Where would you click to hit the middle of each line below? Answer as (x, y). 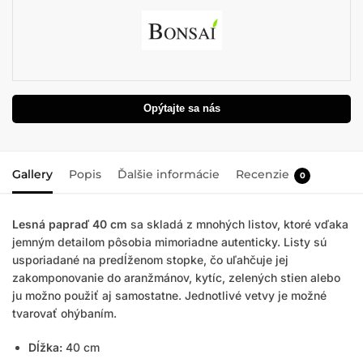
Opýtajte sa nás (181, 109)
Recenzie (263, 175)
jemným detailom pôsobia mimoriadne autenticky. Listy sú (169, 241)
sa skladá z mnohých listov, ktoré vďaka (238, 224)
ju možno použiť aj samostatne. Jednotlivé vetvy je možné (169, 295)
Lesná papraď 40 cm (70, 224)
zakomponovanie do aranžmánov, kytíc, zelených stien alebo (176, 277)
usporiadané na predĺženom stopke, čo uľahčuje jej (150, 259)
